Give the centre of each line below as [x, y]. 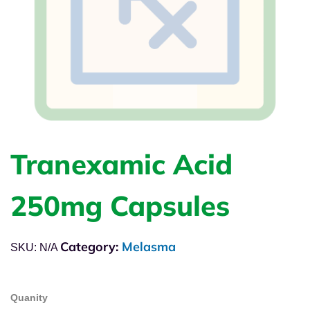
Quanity [29, 298]
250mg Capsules [120, 206]
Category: [91, 247]
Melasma [149, 247]
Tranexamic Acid [121, 164]
